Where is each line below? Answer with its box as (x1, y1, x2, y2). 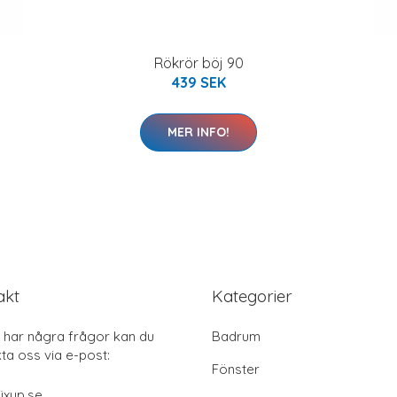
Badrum (212, 327, 261, 345)
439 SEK (171, 73, 226, 91)
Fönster (212, 360, 260, 378)
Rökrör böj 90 (153, 53, 244, 72)
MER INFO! (167, 123, 230, 140)
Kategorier (212, 284, 292, 307)
